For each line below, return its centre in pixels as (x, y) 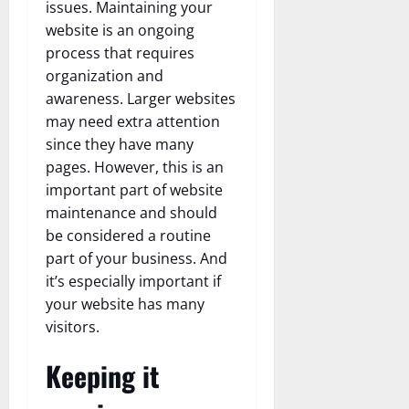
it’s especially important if (133, 282)
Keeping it (103, 376)
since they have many (120, 145)
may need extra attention (133, 122)
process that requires (120, 53)
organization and (105, 76)
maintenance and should (131, 213)
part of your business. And (136, 259)
